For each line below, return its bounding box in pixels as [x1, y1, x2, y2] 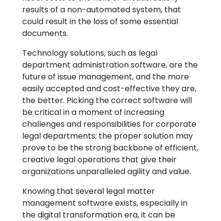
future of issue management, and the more [22, 71, 189, 82]
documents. [22, 28, 68, 39]
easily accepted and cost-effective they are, [22, 83, 196, 94]
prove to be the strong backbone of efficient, [22, 142, 198, 153]
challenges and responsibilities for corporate [22, 118, 196, 130]
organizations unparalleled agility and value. [22, 166, 191, 177]
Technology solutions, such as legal [22, 47, 157, 59]
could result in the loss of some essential [22, 16, 178, 27]
